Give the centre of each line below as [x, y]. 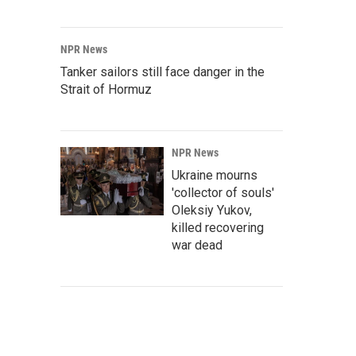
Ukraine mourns [215, 175]
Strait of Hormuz [106, 89]
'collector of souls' [223, 193]
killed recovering [218, 228]
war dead [197, 245]
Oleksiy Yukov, [212, 210]
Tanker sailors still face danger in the [163, 72]
